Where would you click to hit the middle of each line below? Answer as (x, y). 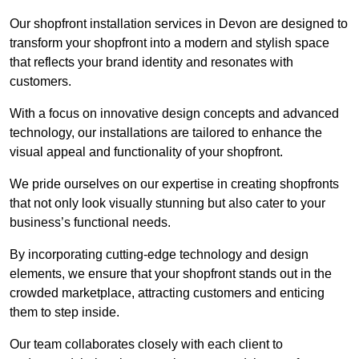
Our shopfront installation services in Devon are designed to (179, 24)
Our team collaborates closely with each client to (146, 345)
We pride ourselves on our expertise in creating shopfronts (174, 184)
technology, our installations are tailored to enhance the (166, 133)
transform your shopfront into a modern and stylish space (169, 43)
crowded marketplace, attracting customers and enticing (167, 293)
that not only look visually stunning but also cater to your (167, 204)
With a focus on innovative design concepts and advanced (174, 114)
